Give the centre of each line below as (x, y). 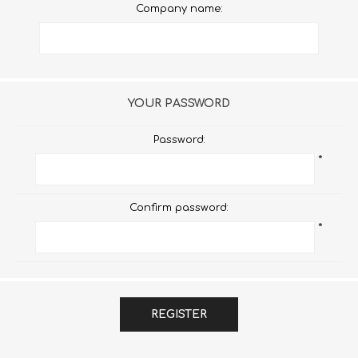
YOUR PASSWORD (179, 103)
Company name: (179, 9)
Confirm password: (179, 208)
